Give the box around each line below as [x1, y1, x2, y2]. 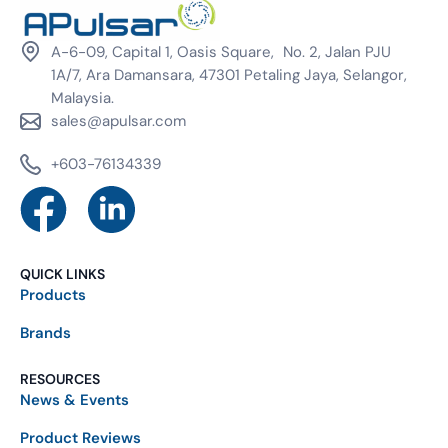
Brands [20, 322, 71, 343]
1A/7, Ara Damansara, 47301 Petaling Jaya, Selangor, [51, 64, 408, 85]
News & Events [20, 389, 129, 410]
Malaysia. [51, 87, 115, 108]
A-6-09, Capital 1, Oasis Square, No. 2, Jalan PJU [51, 41, 392, 62]
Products [20, 284, 86, 305]
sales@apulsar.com [51, 110, 187, 131]
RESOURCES [20, 369, 100, 388]
